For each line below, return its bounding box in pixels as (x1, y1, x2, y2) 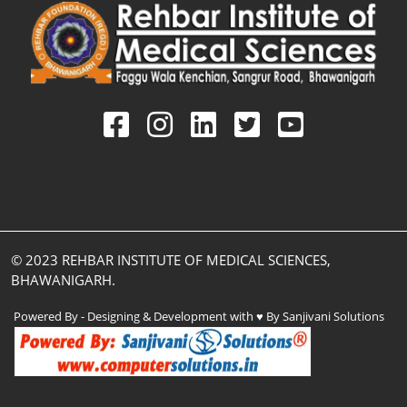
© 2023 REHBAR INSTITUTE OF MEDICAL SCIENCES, (11, 250, 331, 269)
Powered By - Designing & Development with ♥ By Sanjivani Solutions (14, 307, 384, 324)
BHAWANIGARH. (11, 270, 115, 289)
